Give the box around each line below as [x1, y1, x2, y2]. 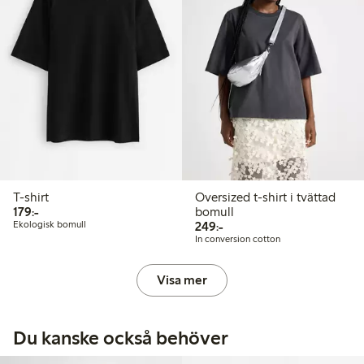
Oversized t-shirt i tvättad [194, 188, 336, 205]
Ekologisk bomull [13, 218, 86, 230]
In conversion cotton [194, 232, 280, 245]
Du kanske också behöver [13, 325, 228, 349]
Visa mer [156, 271, 207, 288]
